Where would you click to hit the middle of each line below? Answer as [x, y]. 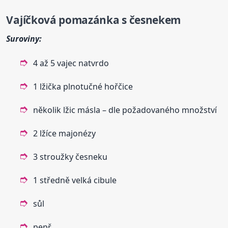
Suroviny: [24, 38]
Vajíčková [33, 20]
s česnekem [150, 20]
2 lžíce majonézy [65, 133]
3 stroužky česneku [70, 156]
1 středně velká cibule [75, 180]
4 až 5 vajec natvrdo [71, 63]
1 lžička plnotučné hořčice [83, 86]
